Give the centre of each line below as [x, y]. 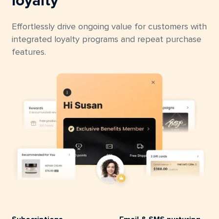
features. [29, 53]
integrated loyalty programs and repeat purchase [107, 40]
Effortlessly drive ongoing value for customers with [109, 27]
